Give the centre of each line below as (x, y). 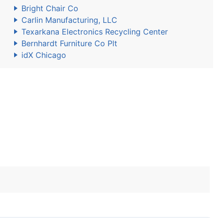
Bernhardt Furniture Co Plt (69, 43)
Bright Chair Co (50, 8)
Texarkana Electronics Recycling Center (95, 32)
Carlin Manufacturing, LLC (69, 20)
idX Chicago (44, 55)
